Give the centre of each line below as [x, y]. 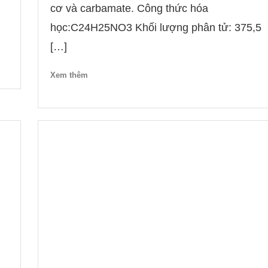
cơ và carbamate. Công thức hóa [129, 8]
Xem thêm [69, 75]
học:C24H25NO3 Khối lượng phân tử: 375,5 [156, 27]
